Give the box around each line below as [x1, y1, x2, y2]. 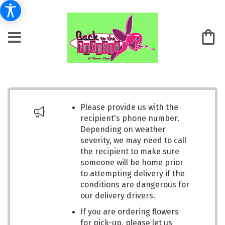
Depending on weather [80, 125, 166, 134]
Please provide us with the [80, 102, 178, 112]
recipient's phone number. [80, 114, 179, 123]
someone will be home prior [80, 158, 183, 167]
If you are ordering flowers [80, 207, 179, 216]
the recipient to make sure [80, 147, 179, 156]
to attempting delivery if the [80, 169, 185, 178]
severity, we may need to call [80, 136, 186, 145]
